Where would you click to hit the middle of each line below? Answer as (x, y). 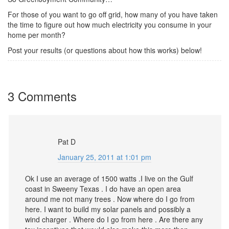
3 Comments (42, 96)
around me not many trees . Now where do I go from (110, 199)
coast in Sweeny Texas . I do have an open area (103, 189)
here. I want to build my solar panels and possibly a (108, 209)
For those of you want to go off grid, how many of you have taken (113, 14)
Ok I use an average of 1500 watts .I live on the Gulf (109, 178)
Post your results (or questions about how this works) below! (105, 50)
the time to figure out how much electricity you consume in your (110, 25)
